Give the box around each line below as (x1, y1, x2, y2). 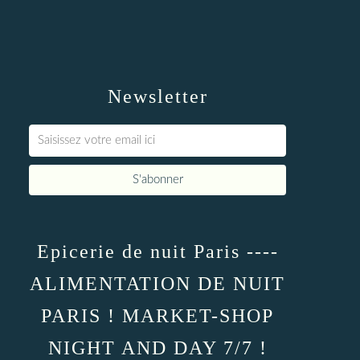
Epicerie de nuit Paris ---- (36, 241, 279, 262)
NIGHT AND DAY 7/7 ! (47, 337, 268, 358)
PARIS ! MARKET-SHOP (41, 305, 274, 326)
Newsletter (107, 86, 208, 107)
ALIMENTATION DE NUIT (30, 273, 285, 294)
